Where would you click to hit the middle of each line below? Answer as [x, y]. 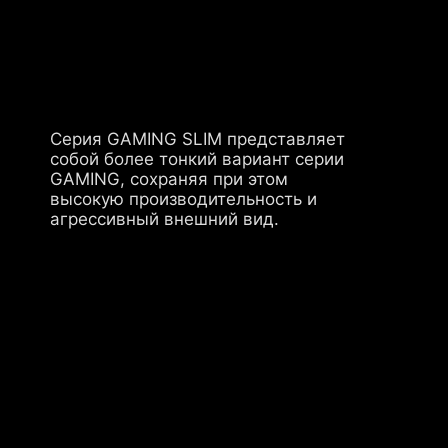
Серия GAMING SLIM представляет [198, 138]
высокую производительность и [184, 198]
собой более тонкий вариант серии [197, 158]
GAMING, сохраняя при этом [169, 178]
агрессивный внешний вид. [165, 218]
